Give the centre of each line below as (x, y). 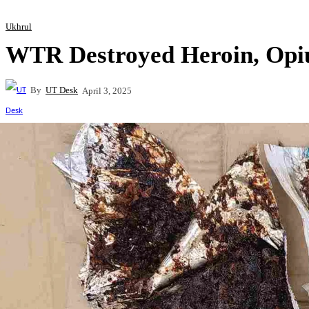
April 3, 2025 (107, 90)
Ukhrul (19, 26)
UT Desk (62, 90)
